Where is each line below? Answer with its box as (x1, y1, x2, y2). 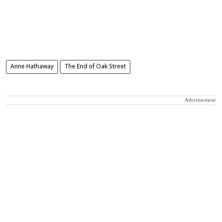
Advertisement (185, 96, 216, 104)
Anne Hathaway (10, 63, 54, 70)
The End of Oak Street (64, 63, 126, 70)
